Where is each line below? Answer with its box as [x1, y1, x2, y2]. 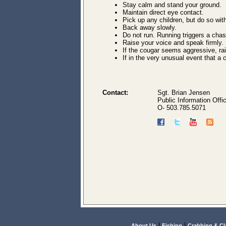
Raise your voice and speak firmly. [123, 38, 223, 46]
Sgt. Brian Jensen [157, 88, 210, 96]
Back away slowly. [123, 23, 177, 31]
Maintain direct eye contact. [123, 8, 204, 16]
